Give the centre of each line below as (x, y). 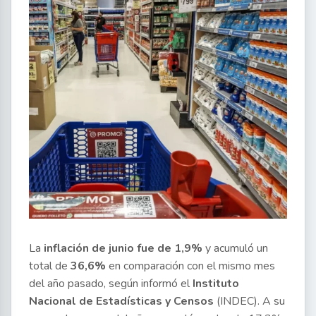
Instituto (216, 284)
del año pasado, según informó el (111, 284)
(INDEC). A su (249, 301)
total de (50, 266)
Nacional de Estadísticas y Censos (121, 301)
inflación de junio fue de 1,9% (123, 248)
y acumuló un (237, 248)
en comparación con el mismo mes (190, 266)
